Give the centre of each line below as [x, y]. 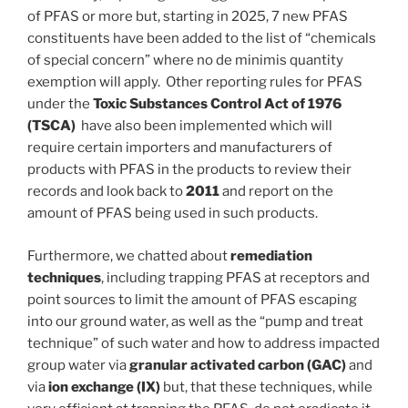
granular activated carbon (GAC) [238, 365]
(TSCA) [53, 126]
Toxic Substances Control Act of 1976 [217, 104]
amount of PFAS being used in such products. [173, 214]
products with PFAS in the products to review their [189, 170]
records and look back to [107, 192]
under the [60, 104]
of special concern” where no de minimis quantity [185, 61]
